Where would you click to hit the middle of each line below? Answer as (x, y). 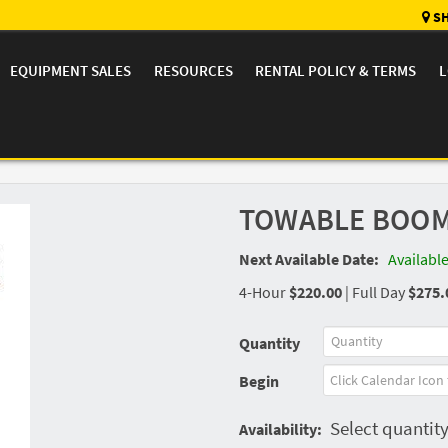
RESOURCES (193, 70)
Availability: (280, 428)
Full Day (379, 291)
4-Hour (263, 291)
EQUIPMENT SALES (71, 70)
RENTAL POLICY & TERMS (336, 70)
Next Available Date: (308, 258)
